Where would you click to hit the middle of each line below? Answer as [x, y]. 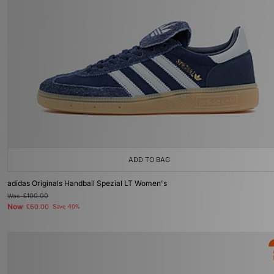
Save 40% [66, 207]
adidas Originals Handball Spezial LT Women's [87, 183]
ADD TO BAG [149, 160]
